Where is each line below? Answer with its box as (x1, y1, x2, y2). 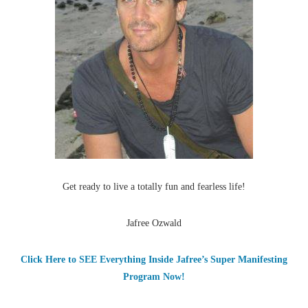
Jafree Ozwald (126, 218, 181, 229)
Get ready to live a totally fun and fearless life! (63, 181, 245, 192)
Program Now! (123, 272, 185, 283)
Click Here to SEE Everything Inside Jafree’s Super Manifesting (21, 254, 287, 265)
